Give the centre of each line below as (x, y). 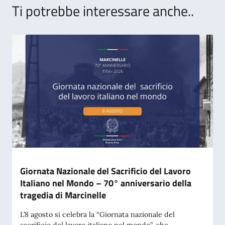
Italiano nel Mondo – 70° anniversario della (106, 183)
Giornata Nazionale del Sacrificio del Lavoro (105, 171)
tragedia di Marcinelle (63, 195)
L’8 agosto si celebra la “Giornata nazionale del (97, 214)
